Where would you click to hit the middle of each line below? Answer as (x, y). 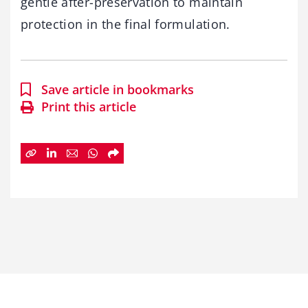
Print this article (89, 107)
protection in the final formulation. (125, 24)
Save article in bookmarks (118, 90)
